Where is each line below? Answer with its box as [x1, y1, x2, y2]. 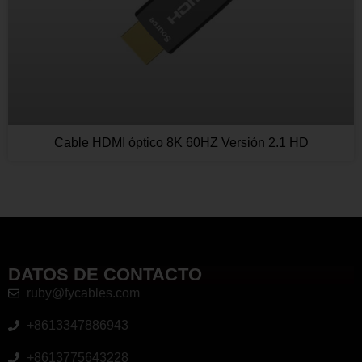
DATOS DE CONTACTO [8, 263, 202, 284]
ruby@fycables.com [26, 285, 140, 300]
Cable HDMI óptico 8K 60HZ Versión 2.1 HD [53, 135, 309, 149]
